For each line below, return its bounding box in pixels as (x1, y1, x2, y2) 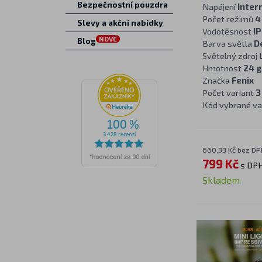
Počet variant (202, 87, 256, 98)
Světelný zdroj (202, 50, 259, 61)
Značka (202, 75, 232, 85)
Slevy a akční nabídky (77, 18, 163, 27)
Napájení (202, 1, 237, 12)
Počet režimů (202, 13, 255, 24)
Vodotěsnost (202, 26, 253, 36)
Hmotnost (202, 63, 243, 73)
